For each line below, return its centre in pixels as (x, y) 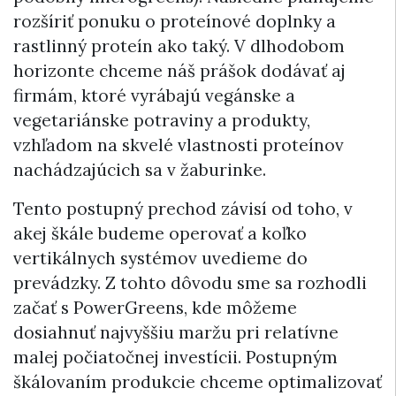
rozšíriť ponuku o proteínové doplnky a (175, 22)
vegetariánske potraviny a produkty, (162, 121)
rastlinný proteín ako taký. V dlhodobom (179, 46)
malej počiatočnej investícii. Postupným (175, 358)
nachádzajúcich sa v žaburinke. (140, 170)
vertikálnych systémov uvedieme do (160, 259)
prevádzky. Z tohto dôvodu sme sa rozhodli (190, 283)
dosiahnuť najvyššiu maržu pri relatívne (176, 333)
